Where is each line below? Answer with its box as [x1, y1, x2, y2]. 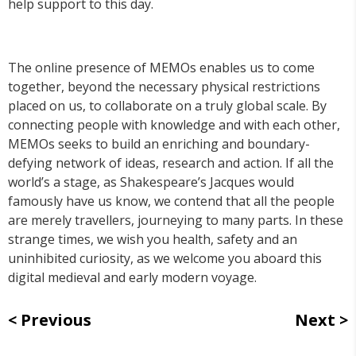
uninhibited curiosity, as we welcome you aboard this [8, 249, 322, 267]
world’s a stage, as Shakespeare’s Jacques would [8, 172, 294, 191]
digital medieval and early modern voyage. [8, 268, 257, 286]
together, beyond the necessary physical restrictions [8, 77, 320, 95]
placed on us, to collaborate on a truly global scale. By [8, 96, 327, 114]
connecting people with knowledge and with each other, [8, 115, 340, 133]
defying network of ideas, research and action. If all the [8, 153, 334, 172]
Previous [21, 308, 91, 331]
